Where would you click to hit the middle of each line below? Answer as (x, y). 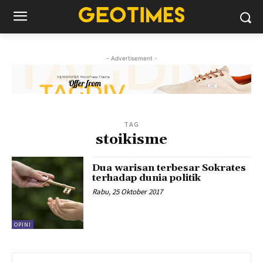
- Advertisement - (131, 58)
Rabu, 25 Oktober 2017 (128, 192)
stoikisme (131, 140)
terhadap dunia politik (147, 178)
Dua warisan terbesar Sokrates (169, 168)
